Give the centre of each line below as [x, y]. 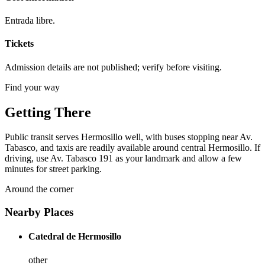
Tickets [19, 44]
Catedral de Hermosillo [75, 237]
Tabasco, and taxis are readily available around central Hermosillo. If [132, 148]
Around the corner [39, 189]
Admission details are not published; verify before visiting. [113, 67]
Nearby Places [39, 212]
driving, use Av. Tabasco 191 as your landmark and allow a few [123, 159]
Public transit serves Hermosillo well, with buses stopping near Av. [129, 137]
